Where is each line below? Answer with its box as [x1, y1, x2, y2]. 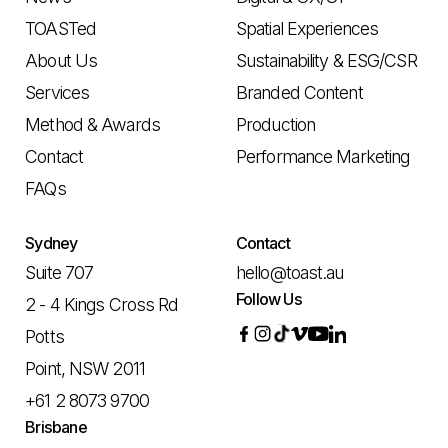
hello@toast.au [236, 262, 344, 284]
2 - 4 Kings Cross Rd [25, 294, 189, 316]
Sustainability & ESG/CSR [236, 50, 417, 72]
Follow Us [236, 289, 302, 310]
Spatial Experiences [236, 18, 379, 40]
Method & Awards [25, 114, 160, 136]
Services [25, 82, 90, 104]
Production [236, 114, 316, 136]
